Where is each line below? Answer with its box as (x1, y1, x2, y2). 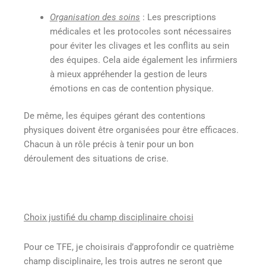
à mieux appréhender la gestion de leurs (49, 69, 207, 80)
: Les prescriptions (140, 12, 216, 23)
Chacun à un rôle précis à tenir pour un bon (24, 138, 194, 150)
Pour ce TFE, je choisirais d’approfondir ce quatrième (24, 241, 234, 252)
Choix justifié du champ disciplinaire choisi (24, 212, 194, 223)
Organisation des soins (49, 12, 140, 23)
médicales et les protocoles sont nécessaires (49, 26, 232, 37)
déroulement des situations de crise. (24, 153, 169, 164)
